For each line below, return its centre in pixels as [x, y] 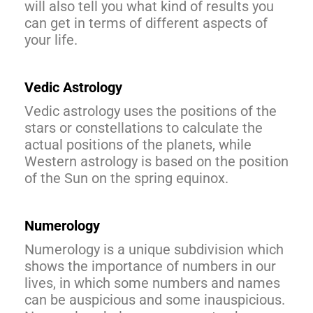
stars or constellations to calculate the [144, 128]
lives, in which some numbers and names [152, 283]
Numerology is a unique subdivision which [154, 249]
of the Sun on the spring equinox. [126, 178]
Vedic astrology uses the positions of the [151, 111]
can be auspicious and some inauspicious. [155, 299]
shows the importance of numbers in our [150, 266]
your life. [51, 39]
